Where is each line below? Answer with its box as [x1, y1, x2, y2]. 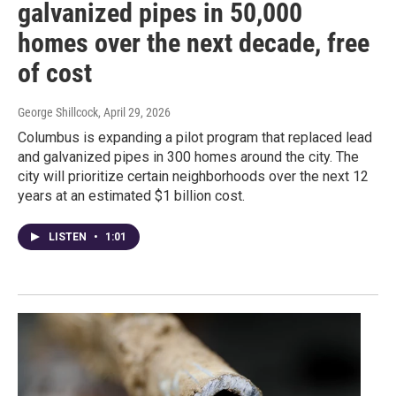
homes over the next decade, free [18, 27, 369, 59]
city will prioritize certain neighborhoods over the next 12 [18, 168, 369, 186]
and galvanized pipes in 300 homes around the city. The [18, 148, 359, 166]
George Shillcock [18, 105, 98, 120]
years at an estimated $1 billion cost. [18, 187, 245, 205]
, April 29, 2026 [98, 105, 171, 120]
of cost [18, 57, 92, 89]
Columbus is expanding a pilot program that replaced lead [18, 129, 372, 147]
